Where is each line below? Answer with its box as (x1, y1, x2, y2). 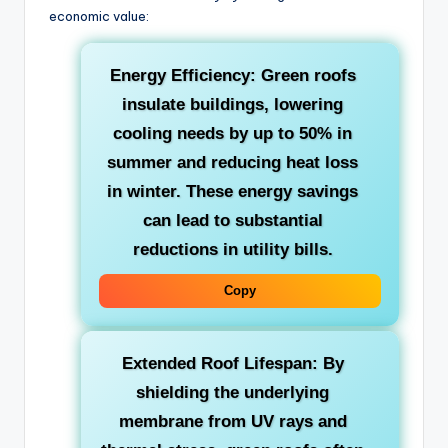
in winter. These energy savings (107, 182, 358, 202)
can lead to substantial (142, 211, 323, 231)
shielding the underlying (136, 383, 329, 403)
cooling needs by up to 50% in (113, 124, 352, 144)
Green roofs (255, 66, 356, 86)
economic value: (49, 8, 149, 25)
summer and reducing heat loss (107, 153, 358, 173)
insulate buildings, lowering (122, 95, 343, 115)
